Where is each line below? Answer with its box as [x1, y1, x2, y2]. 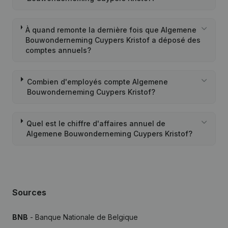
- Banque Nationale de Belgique [28, 213, 138, 221]
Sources [12, 187, 46, 197]
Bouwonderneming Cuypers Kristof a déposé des [25, 36, 201, 44]
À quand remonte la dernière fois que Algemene [25, 25, 197, 34]
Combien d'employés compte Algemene [26, 77, 168, 86]
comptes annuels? [25, 46, 92, 54]
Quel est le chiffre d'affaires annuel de [26, 119, 165, 128]
